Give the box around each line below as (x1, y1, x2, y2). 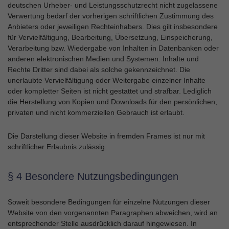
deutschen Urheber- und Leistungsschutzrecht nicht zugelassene (8, 1, 218, 9)
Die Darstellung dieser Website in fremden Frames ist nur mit (8, 132, 205, 140)
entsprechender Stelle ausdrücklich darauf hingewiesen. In (8, 219, 197, 227)
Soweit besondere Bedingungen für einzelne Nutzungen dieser (8, 198, 210, 206)
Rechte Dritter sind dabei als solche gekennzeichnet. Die (8, 65, 190, 74)
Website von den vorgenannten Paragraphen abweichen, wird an (8, 209, 218, 217)
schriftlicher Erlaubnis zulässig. (8, 143, 107, 151)
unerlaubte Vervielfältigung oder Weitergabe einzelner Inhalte (8, 76, 205, 84)
